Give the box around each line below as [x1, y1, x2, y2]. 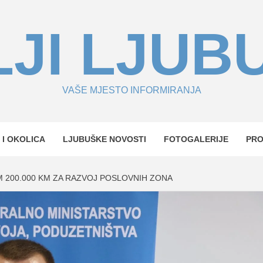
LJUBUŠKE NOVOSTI [63, 134, 146, 144]
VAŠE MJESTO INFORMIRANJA [62, 85, 201, 95]
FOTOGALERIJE [164, 134, 228, 144]
